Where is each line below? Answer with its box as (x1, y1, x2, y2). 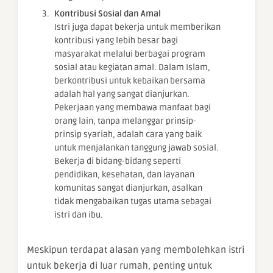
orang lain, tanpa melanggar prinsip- (54, 116, 196, 127)
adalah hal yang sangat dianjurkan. (54, 89, 190, 100)
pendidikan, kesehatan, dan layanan (54, 169, 194, 180)
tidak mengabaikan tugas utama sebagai (54, 196, 211, 207)
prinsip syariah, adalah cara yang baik (54, 129, 202, 140)
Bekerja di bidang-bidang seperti (54, 156, 181, 167)
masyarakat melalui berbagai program (54, 49, 205, 60)
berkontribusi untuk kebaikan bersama (54, 76, 205, 87)
